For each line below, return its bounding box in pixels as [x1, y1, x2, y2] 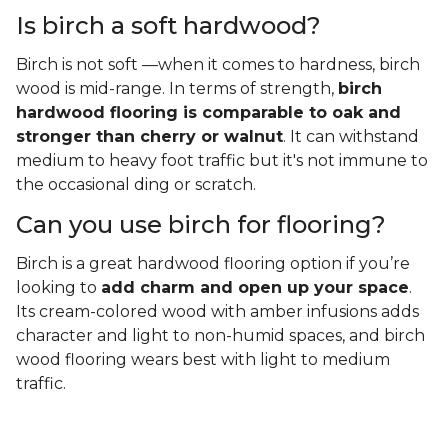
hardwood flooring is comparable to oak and [16, 103, 401, 123]
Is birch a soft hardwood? [16, 11, 321, 41]
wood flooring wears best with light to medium [16, 350, 390, 370]
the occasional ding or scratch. [16, 175, 256, 195]
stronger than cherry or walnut [16, 127, 283, 147]
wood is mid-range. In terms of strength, [16, 79, 338, 99]
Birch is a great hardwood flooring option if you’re [16, 254, 410, 274]
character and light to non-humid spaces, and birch [16, 326, 425, 346]
